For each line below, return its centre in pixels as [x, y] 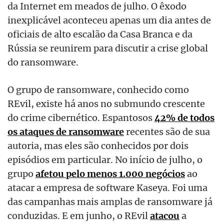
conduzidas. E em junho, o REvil [79, 215]
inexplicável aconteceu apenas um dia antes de [109, 20]
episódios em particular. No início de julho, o [105, 159]
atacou [165, 215]
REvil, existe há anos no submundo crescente [106, 103]
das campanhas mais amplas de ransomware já [110, 201]
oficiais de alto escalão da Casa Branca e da [100, 34]
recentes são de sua [167, 131]
